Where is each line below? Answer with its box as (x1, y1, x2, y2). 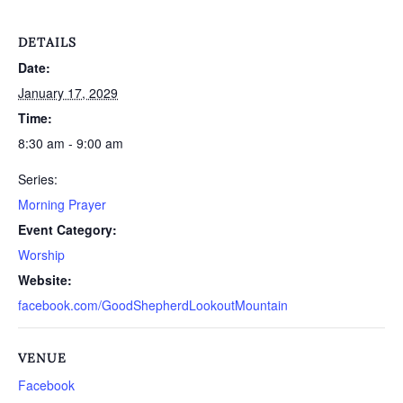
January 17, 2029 (18, 84, 118, 102)
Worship (18, 246, 65, 264)
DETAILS (18, 34, 76, 50)
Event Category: (18, 220, 117, 238)
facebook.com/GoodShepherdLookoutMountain (18, 296, 288, 314)
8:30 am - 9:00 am (18, 134, 123, 152)
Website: (18, 271, 72, 289)
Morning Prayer (18, 195, 106, 213)
